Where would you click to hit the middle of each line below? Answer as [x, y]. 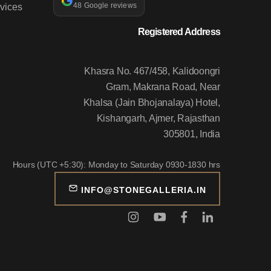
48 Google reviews [105, 6]
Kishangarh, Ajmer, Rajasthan [158, 119]
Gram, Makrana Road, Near [163, 87]
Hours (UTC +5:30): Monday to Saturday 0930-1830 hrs [116, 165]
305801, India [192, 134]
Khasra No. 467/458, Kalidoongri [152, 71]
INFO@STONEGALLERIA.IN [144, 190]
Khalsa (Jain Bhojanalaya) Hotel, [152, 103]
